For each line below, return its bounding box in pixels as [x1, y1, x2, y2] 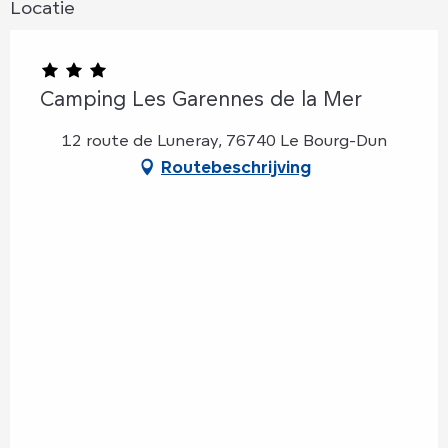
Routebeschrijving [161, 156, 311, 177]
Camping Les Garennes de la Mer [40, 85, 362, 111]
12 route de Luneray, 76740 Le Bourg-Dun [61, 129, 387, 150]
